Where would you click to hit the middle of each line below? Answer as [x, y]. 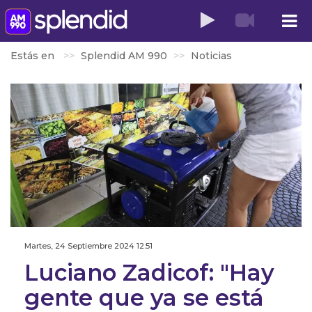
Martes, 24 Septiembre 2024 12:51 [88, 246]
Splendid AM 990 [124, 56]
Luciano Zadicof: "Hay [149, 273]
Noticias [211, 56]
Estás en [34, 56]
